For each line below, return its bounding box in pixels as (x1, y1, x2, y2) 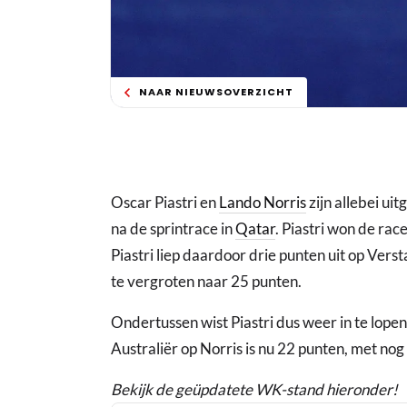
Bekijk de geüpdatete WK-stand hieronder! (111, 380, 398, 400)
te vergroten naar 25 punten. (111, 272, 302, 292)
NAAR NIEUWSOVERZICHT (139, 84, 293, 100)
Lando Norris (219, 193, 306, 213)
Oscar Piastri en (111, 193, 219, 213)
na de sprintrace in (111, 219, 235, 239)
